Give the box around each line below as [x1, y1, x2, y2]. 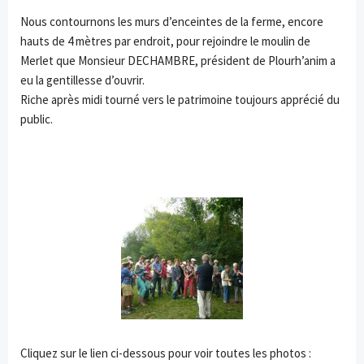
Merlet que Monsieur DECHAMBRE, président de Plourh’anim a [20, 53, 336, 69]
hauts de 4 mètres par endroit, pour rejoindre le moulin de [20, 33, 310, 50]
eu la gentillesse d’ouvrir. [20, 72, 145, 89]
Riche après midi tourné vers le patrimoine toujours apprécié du [20, 92, 340, 108]
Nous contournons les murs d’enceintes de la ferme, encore [20, 14, 323, 30]
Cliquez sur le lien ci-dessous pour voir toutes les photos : [20, 345, 311, 362]
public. [20, 111, 53, 128]
